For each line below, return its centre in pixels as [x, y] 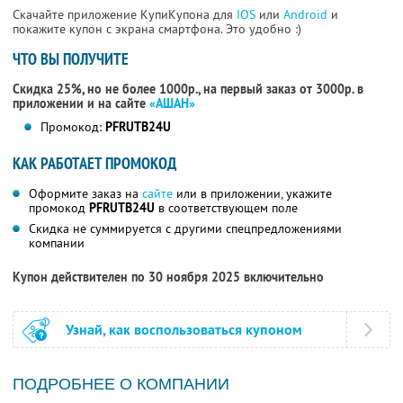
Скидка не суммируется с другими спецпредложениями [185, 229]
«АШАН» [172, 104]
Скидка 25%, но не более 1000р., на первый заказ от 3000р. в [188, 90]
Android [307, 15]
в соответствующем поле [226, 208]
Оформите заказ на [85, 194]
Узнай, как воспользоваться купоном [184, 330]
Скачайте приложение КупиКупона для [125, 15]
